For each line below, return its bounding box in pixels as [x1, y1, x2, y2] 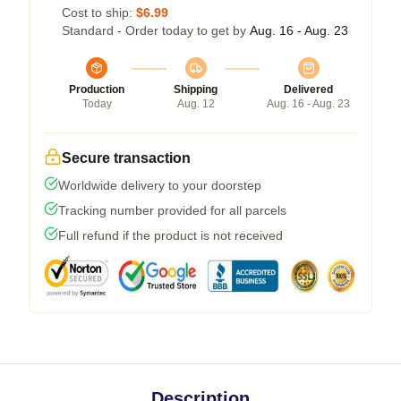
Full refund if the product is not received [58, 228, 283, 243]
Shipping [174, 83, 218, 96]
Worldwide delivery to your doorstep [58, 178, 261, 192]
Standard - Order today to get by [62, 23, 250, 38]
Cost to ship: [62, 5, 136, 20]
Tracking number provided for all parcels [58, 203, 286, 218]
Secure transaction [62, 150, 191, 166]
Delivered [284, 83, 333, 96]
